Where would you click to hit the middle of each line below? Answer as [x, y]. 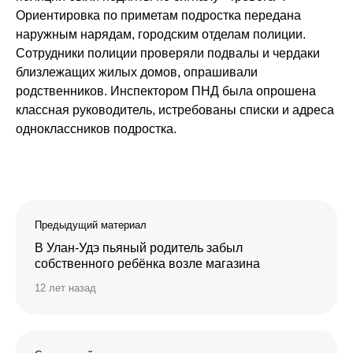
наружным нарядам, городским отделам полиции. [161, 35]
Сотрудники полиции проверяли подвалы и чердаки [168, 54]
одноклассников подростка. [96, 129]
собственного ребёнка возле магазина [147, 264]
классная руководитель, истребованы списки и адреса [175, 110]
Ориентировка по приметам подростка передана [158, 16]
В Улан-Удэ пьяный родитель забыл [139, 248]
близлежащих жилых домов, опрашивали [137, 72]
